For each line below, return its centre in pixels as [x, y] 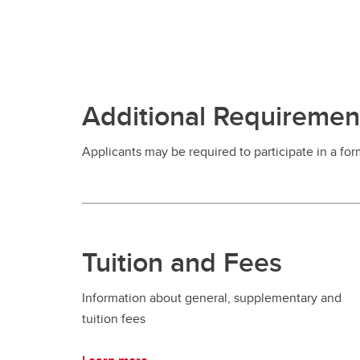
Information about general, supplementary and [212, 297]
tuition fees [115, 318]
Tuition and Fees [182, 262]
